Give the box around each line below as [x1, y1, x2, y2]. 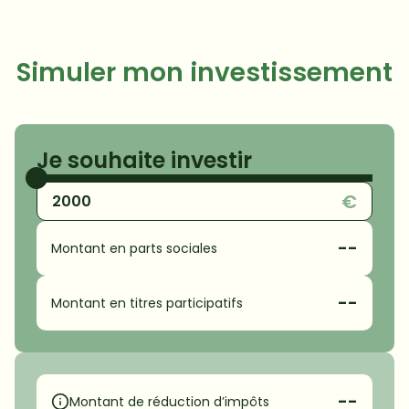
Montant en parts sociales [51, 239, 217, 257]
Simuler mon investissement [16, 55, 393, 90]
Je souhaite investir [37, 145, 252, 175]
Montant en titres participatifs [51, 294, 243, 312]
